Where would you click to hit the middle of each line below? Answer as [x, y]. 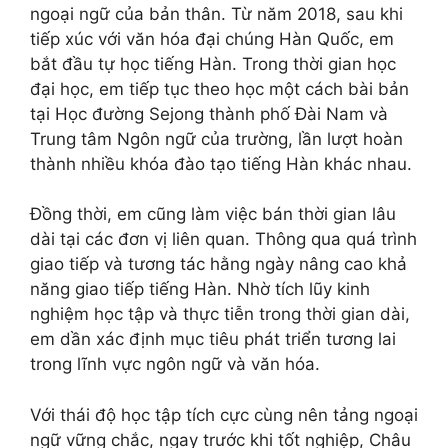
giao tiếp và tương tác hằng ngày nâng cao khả [218, 264]
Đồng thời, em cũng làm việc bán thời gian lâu [213, 214]
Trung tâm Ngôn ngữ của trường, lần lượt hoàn [216, 138]
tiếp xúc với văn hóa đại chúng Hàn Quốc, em [212, 38]
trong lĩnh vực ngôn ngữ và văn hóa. [175, 364]
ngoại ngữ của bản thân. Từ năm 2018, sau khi [216, 13]
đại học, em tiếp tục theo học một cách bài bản [219, 88]
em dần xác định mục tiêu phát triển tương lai [213, 339]
